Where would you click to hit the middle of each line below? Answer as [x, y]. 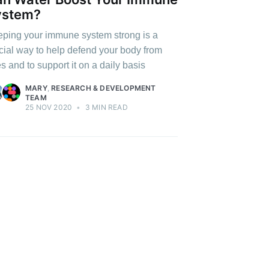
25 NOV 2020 [49, 107]
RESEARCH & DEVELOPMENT [104, 88]
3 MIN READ [105, 107]
